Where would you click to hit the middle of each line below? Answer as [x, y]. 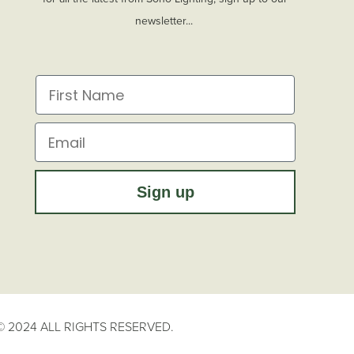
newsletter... [165, 21]
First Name [75, 85]
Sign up [165, 192]
